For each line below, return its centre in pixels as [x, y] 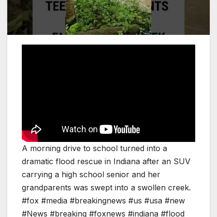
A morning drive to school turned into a [94, 148]
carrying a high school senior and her [91, 175]
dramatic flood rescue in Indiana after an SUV [106, 162]
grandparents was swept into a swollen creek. [106, 188]
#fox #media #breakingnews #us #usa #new [103, 201]
